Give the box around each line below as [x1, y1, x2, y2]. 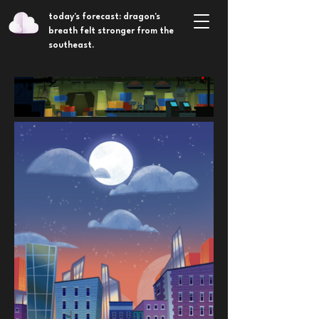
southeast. [48, 41, 95, 50]
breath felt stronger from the [48, 27, 174, 36]
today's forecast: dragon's [48, 13, 160, 21]
